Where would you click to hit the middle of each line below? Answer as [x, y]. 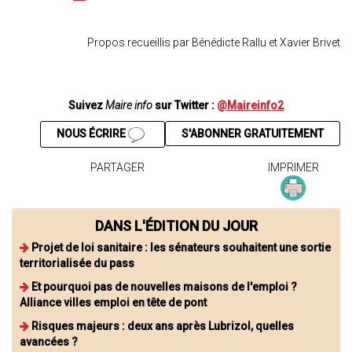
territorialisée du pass [77, 263]
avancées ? [49, 341]
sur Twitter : [185, 106]
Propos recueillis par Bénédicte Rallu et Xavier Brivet [214, 43]
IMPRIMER [293, 167]
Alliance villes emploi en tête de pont [113, 302]
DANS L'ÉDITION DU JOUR [176, 225]
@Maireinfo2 [250, 106]
